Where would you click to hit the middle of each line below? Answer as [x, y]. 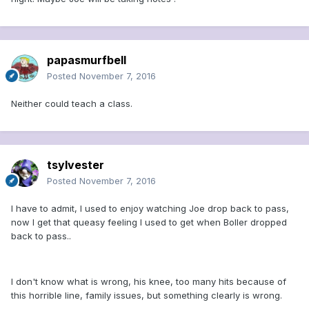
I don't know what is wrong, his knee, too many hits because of [149, 282]
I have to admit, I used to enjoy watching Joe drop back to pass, [150, 209]
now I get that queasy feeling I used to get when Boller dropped [149, 222]
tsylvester [76, 165]
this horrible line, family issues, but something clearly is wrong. [147, 296]
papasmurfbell [87, 60]
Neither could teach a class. [72, 104]
